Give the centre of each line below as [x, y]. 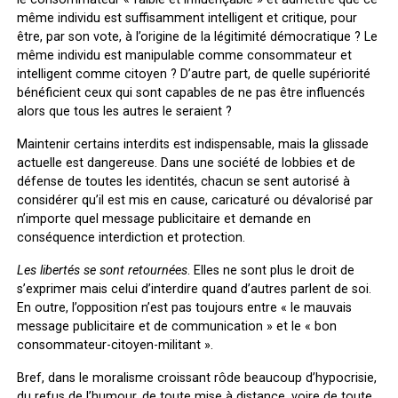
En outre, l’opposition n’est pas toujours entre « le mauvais [184, 307]
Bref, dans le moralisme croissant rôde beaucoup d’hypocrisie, [196, 378]
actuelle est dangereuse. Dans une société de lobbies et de [186, 163]
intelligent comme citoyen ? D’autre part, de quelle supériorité [193, 74]
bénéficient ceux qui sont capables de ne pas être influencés [191, 92]
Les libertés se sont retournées [102, 270]
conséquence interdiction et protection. [131, 237]
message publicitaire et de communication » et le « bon [176, 326]
